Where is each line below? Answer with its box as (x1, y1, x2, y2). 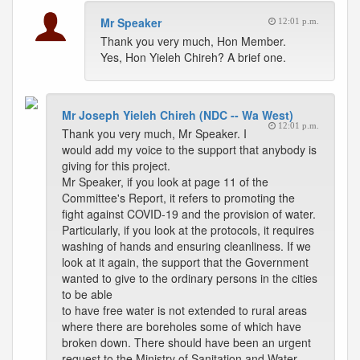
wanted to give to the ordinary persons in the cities (62, 270, 317, 286)
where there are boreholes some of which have (62, 318, 301, 334)
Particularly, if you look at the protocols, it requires (62, 222, 314, 238)
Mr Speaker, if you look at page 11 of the (62, 174, 268, 190)
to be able (62, 286, 112, 302)
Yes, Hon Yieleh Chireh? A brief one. (100, 49, 286, 65)
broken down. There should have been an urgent (62, 334, 311, 350)
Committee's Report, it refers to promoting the (62, 190, 295, 206)
